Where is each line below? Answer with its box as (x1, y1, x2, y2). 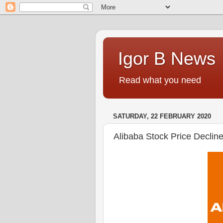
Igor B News (118, 48, 216, 69)
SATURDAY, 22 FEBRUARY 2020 (113, 112, 211, 120)
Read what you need (119, 75, 201, 85)
